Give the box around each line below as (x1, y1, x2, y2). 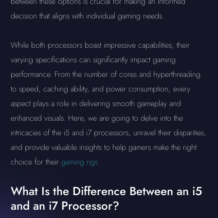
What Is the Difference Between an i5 (11, 182, 202, 200)
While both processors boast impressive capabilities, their (11, 39, 190, 51)
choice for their (11, 156, 62, 167)
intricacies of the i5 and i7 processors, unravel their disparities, (11, 127, 207, 138)
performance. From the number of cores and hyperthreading (11, 69, 201, 80)
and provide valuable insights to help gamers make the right (11, 142, 197, 153)
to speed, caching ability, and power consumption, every (11, 83, 191, 94)
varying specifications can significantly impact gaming (11, 54, 176, 65)
